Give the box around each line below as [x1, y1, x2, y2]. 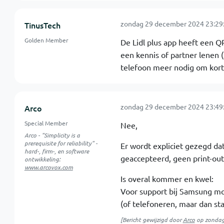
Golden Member [24, 36, 68, 44]
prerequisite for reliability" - [24, 139, 97, 147]
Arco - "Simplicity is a [24, 131, 80, 139]
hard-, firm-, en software [24, 147, 89, 155]
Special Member [24, 119, 68, 127]
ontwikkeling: [24, 155, 60, 163]
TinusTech [24, 19, 60, 30]
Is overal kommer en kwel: [120, 173, 213, 183]
